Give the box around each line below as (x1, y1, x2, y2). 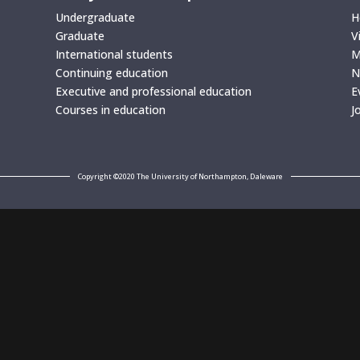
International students (55, 47, 173, 62)
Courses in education (55, 102, 166, 117)
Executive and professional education (55, 84, 252, 99)
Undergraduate (55, 10, 135, 25)
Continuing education (55, 65, 168, 80)
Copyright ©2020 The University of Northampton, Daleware (77, 170, 283, 182)
